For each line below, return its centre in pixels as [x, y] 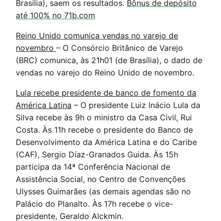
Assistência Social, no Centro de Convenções [101, 179]
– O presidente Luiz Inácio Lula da [136, 105]
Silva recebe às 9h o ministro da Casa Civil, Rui [104, 117]
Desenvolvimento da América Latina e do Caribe [106, 142]
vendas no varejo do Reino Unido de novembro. [105, 73]
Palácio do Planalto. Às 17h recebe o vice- [94, 204]
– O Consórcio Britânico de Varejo [120, 48]
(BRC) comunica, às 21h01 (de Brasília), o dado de [109, 60]
